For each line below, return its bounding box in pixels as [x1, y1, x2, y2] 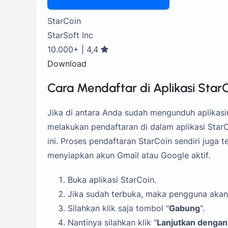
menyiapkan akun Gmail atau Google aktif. [47, 150, 210, 160]
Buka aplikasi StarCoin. [68, 175, 156, 185]
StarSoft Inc [47, 30, 93, 40]
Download [47, 58, 87, 69]
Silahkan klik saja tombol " [68, 203, 169, 214]
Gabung [169, 203, 200, 214]
